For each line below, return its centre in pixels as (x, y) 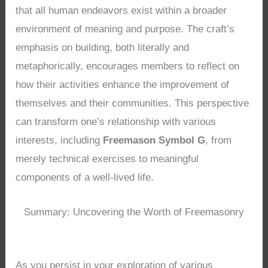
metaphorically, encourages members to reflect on (128, 66)
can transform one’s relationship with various (116, 122)
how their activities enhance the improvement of (123, 85)
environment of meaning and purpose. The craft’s (125, 29)
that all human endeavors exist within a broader (121, 11)
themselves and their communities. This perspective (133, 103)
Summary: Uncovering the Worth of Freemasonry (134, 212)
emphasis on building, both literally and (103, 48)
